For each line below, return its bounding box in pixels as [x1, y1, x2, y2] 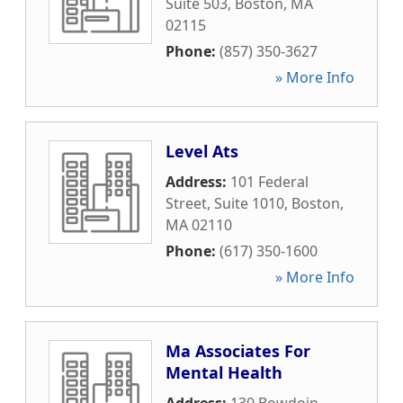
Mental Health [166, 362, 282, 383]
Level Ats [166, 140, 238, 162]
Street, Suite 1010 [166, 193, 284, 213]
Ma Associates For [166, 340, 310, 362]
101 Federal [230, 172, 309, 192]
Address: [166, 172, 230, 192]
